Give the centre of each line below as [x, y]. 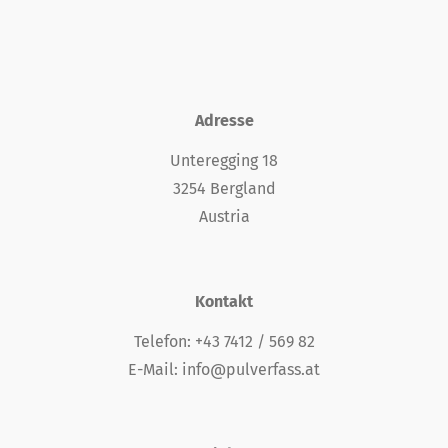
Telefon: [164, 341]
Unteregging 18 [224, 160]
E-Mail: [155, 369]
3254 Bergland [224, 188]
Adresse [224, 120]
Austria [224, 216]
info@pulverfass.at [251, 369]
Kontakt [224, 301]
